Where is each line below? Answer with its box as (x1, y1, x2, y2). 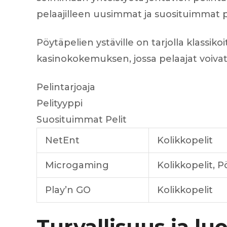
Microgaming (45, 160, 109, 171)
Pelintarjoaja (36, 82, 95, 93)
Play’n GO (45, 184, 91, 196)
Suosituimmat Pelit (36, 114, 127, 125)
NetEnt (45, 135, 80, 146)
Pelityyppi (36, 98, 83, 109)
